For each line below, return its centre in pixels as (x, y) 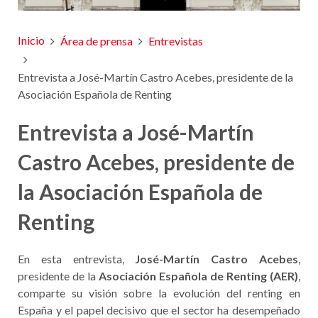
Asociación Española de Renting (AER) (198, 276)
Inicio (31, 40)
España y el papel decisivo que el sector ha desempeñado (159, 310)
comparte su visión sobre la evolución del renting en (159, 293)
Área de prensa (97, 41)
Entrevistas (176, 41)
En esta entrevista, (77, 259)
